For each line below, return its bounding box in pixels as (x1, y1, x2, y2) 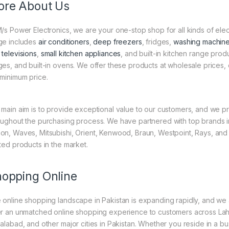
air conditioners (38, 37, 89, 47)
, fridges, (142, 37, 174, 47)
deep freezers (93, 37, 142, 47)
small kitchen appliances (40, 49, 121, 58)
